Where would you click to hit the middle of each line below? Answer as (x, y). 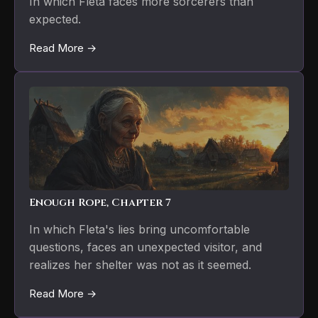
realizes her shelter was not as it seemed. (140, 265)
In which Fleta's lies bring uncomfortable (139, 230)
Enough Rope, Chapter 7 (100, 203)
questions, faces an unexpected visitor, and (146, 247)
